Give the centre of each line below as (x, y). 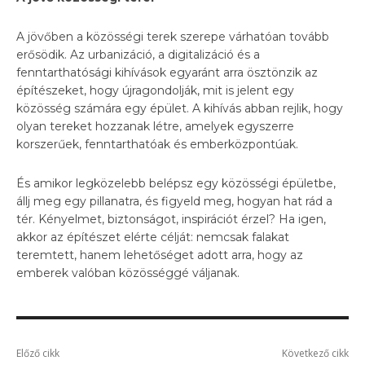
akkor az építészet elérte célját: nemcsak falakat (153, 237)
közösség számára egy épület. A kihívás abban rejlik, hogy (180, 108)
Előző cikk (38, 353)
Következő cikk (315, 353)
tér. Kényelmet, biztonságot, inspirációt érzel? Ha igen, (171, 219)
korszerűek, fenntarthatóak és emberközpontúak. (157, 144)
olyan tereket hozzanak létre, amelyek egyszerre (155, 126)
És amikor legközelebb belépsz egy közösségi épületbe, (176, 183)
